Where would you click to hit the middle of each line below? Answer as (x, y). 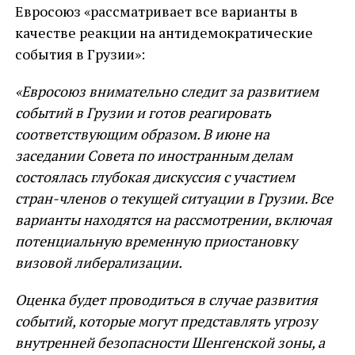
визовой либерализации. (98, 262)
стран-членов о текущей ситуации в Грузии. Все (174, 198)
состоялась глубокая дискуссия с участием (155, 177)
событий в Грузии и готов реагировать (143, 113)
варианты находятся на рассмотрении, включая (173, 219)
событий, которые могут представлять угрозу (166, 321)
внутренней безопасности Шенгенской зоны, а (170, 342)
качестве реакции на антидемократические (164, 32)
